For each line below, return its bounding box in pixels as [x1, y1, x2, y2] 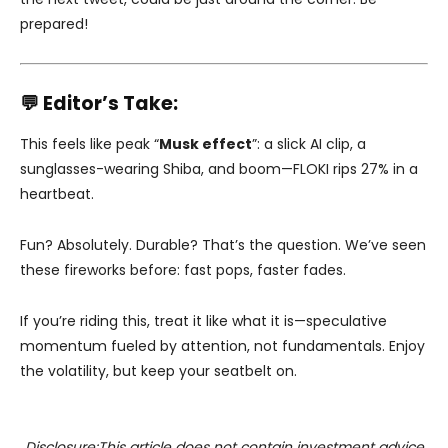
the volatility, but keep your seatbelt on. [20, 361, 297, 382]
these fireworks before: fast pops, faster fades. [20, 260, 346, 281]
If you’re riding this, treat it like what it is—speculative [20, 311, 387, 332]
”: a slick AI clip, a [252, 134, 366, 155]
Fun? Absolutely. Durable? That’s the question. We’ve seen [20, 235, 426, 256]
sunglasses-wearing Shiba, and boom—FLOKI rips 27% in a [20, 159, 418, 180]
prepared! [20, 14, 88, 35]
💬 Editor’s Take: [20, 90, 178, 118]
